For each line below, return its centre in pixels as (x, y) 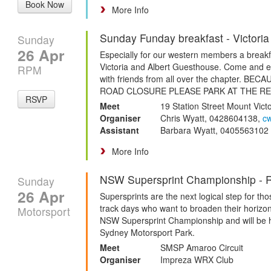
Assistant (119, 130)
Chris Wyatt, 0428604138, (211, 118)
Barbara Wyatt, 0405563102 (214, 130)
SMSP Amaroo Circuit (202, 247)
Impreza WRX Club (197, 259)
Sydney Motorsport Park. (147, 232)
